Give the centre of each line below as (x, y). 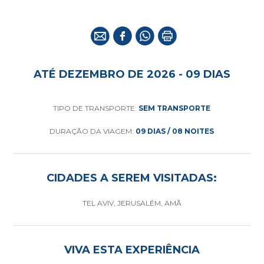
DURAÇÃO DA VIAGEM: (93, 131)
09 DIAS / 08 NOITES (175, 131)
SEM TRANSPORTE (175, 108)
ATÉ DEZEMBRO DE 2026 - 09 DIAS (132, 74)
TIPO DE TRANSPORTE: (96, 108)
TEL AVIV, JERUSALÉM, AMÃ (132, 203)
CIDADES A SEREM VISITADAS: (132, 178)
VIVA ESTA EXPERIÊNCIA (132, 250)
